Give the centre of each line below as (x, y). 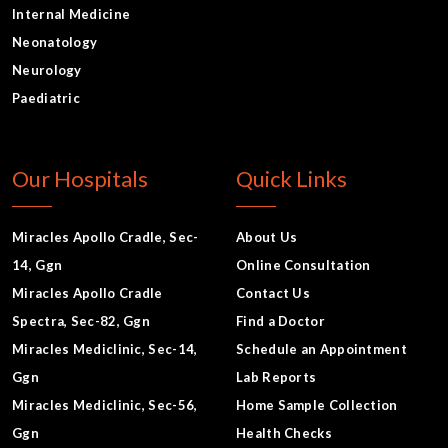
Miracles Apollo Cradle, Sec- (105, 237)
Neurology (47, 70)
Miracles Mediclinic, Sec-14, (105, 349)
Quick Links (291, 179)
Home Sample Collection (317, 405)
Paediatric (46, 98)
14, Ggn (37, 265)
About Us (267, 237)
